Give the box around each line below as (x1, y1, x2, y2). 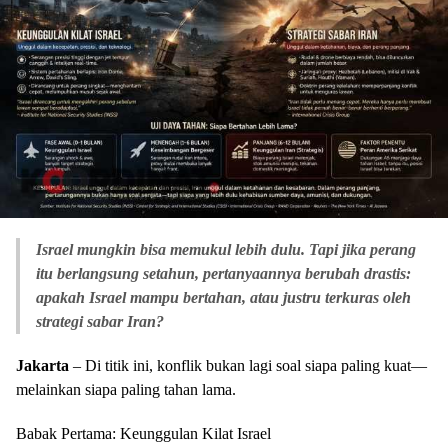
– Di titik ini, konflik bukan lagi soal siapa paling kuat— (69, 357, 427, 375)
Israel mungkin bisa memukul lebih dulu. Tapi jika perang (36, 241, 416, 259)
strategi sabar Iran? (36, 313, 164, 331)
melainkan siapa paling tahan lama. (16, 381, 236, 399)
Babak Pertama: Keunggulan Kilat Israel (16, 425, 271, 443)
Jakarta (16, 357, 69, 375)
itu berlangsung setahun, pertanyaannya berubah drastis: (36, 265, 411, 283)
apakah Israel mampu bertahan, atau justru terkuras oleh (36, 289, 411, 307)
